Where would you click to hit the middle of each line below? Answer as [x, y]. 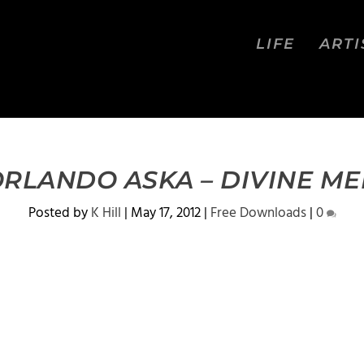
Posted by [59, 213]
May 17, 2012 [165, 213]
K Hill [106, 213]
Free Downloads [258, 213]
